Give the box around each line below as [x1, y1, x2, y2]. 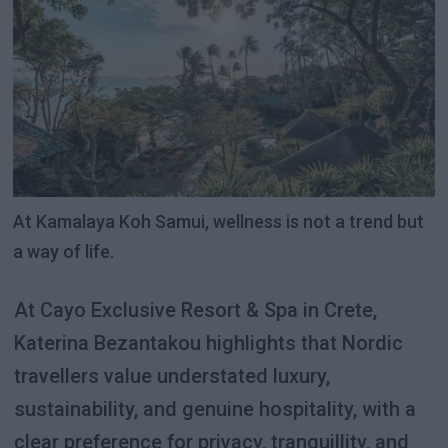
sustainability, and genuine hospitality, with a [13, 396, 416, 421]
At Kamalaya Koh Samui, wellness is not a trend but [13, 210, 425, 232]
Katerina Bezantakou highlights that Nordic [13, 330, 403, 355]
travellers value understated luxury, [13, 363, 330, 388]
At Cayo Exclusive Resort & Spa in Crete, [13, 297, 377, 322]
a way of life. [13, 240, 115, 262]
